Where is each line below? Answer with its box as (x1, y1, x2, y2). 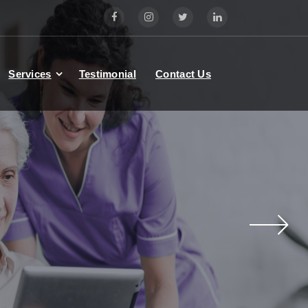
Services (8, 67, 52, 80)
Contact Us (155, 67, 211, 80)
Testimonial (78, 67, 136, 80)
